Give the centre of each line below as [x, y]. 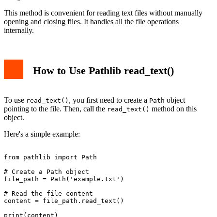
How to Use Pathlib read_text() [103, 71]
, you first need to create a [109, 100]
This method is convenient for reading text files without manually [103, 13]
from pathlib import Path [50, 157]
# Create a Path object [46, 171]
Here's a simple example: [42, 134]
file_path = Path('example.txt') [64, 179]
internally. [19, 31]
